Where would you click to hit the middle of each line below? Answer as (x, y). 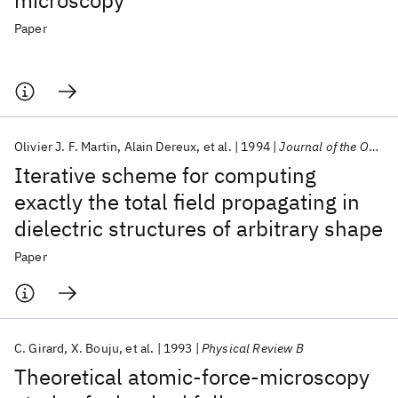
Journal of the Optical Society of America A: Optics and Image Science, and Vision (324, 147)
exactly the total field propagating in (187, 202)
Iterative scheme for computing (165, 175)
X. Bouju (95, 348)
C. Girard (40, 348)
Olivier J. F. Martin (66, 147)
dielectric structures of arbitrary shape (199, 228)
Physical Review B (252, 348)
